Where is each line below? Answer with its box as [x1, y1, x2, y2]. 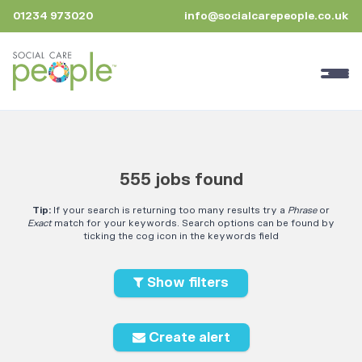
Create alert [145, 329, 230, 346]
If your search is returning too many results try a [51, 204, 288, 217]
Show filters [144, 275, 229, 292]
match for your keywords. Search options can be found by [52, 217, 335, 229]
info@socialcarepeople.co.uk [184, 10, 349, 23]
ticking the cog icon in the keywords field [83, 229, 279, 242]
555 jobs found [119, 169, 243, 190]
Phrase [288, 204, 317, 217]
